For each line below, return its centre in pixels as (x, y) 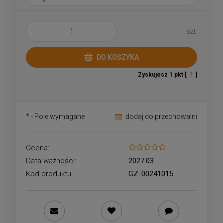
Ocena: (38, 148)
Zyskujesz (154, 75)
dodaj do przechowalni (161, 117)
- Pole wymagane (57, 117)
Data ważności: (51, 161)
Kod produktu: (49, 174)
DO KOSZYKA (118, 57)
